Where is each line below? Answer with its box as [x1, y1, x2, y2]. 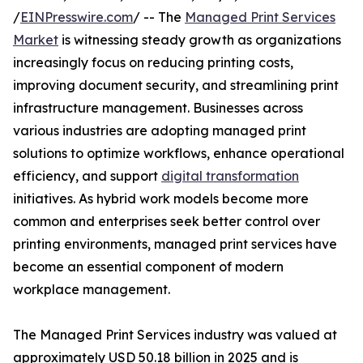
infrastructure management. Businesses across [13, 100, 303, 117]
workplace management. [13, 281, 170, 298]
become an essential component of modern [13, 258, 284, 275]
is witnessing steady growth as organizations [58, 32, 341, 49]
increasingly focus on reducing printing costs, [13, 54, 293, 71]
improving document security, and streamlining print [13, 77, 339, 94]
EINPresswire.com [20, 9, 133, 26]
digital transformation [161, 168, 299, 185]
